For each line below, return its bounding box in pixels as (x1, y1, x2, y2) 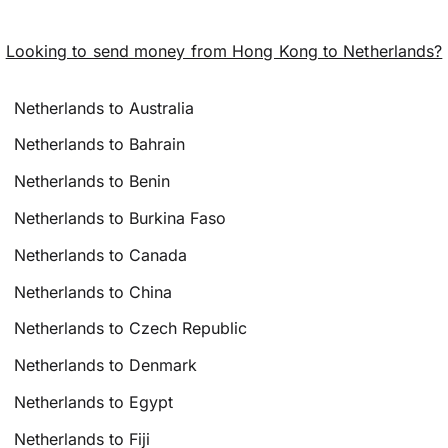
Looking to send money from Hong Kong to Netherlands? (5, 40, 443, 61)
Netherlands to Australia (14, 97, 195, 118)
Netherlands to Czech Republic (14, 318, 248, 339)
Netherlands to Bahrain (14, 134, 186, 155)
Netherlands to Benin (14, 171, 171, 192)
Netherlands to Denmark (14, 355, 198, 376)
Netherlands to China (14, 281, 173, 302)
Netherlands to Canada (14, 244, 188, 265)
